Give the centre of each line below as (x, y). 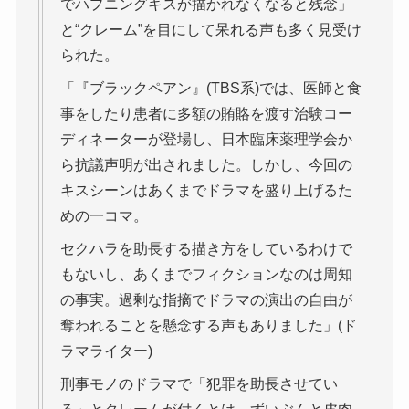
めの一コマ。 (104, 216)
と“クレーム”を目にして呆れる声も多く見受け (210, 30)
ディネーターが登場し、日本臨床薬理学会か (206, 140)
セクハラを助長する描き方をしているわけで (206, 249)
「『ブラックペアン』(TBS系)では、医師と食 (210, 89)
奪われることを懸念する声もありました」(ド (208, 326)
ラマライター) (106, 351)
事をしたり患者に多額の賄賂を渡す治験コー (206, 114)
